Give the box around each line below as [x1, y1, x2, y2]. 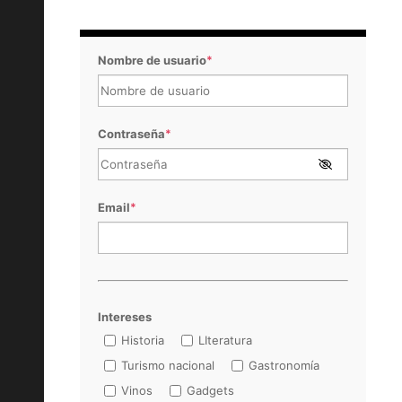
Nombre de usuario [98, 53, 207, 68]
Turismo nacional [121, 358, 215, 373]
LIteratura [198, 333, 253, 348]
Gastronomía [249, 358, 320, 373]
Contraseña [98, 127, 166, 142]
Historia [121, 333, 165, 348]
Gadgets [187, 383, 235, 398]
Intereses [98, 310, 153, 325]
